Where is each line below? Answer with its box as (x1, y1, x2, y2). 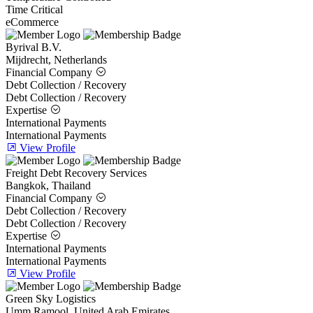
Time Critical (6, 3, 63, 16)
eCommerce (6, 16, 59, 29)
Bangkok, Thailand (6, 180, 91, 192)
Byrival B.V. (6, 41, 61, 54)
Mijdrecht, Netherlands (6, 54, 107, 66)
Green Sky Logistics (6, 293, 96, 305)
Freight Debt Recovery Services (6, 167, 147, 180)
